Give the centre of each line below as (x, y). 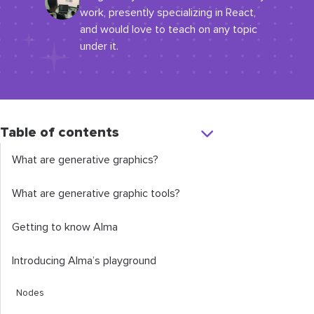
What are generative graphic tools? (96, 193)
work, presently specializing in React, (168, 13)
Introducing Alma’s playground (84, 261)
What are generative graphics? (85, 160)
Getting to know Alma (65, 227)
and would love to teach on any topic (169, 29)
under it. (99, 46)
